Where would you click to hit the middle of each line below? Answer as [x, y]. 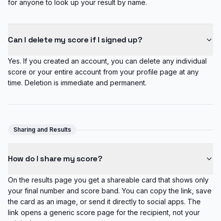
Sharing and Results [42, 129]
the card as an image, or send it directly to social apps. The [104, 202]
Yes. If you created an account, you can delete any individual [107, 61]
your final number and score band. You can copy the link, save [110, 191]
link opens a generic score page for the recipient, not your [104, 212]
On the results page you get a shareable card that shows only [108, 180]
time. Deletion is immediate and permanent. [77, 83]
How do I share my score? [55, 159]
